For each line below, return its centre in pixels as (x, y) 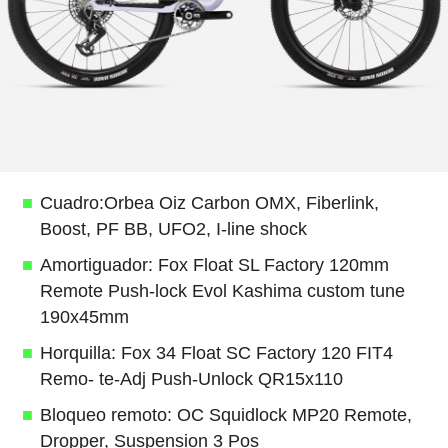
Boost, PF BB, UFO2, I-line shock (173, 228)
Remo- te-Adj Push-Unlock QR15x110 (191, 378)
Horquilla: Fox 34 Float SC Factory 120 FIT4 (216, 352)
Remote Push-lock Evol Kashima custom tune (222, 290)
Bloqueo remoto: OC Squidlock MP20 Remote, (225, 414)
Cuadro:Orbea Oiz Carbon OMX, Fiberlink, (209, 202)
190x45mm (84, 316)
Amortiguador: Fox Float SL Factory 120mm (214, 264)
